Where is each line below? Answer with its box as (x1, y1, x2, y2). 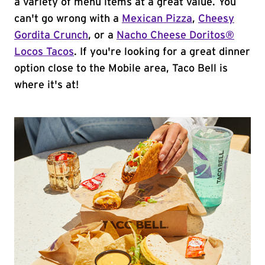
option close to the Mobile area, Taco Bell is (14, 63, 228, 74)
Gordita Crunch (14, 30, 88, 41)
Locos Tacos (14, 47, 74, 57)
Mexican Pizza (122, 14, 192, 24)
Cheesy (198, 14, 234, 24)
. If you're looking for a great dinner (74, 47, 250, 57)
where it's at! (14, 80, 79, 91)
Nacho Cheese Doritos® (117, 30, 234, 41)
